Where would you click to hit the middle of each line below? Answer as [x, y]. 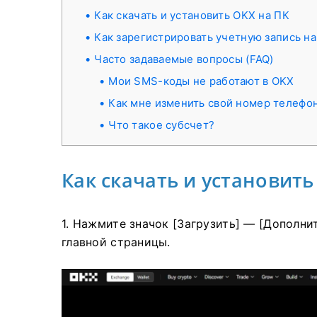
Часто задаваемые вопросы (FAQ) [184, 59]
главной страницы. [116, 242]
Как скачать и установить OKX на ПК [192, 15]
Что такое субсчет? [162, 125]
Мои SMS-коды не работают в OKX [201, 81]
